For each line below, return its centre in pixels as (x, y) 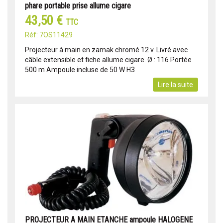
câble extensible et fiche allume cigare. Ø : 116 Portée (108, 60)
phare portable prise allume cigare (78, 6)
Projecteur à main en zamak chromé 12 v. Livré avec (106, 50)
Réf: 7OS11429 (49, 35)
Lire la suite (175, 85)
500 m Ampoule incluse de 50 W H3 (80, 70)
